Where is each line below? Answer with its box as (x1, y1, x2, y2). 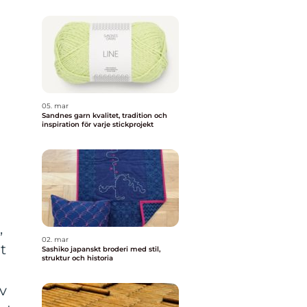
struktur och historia (42, 254, 113, 262)
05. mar (42, 101, 69, 110)
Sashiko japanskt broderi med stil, (42, 245, 71, 254)
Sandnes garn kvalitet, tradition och (42, 111, 93, 120)
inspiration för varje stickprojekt (42, 120, 153, 129)
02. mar (42, 235, 69, 244)
